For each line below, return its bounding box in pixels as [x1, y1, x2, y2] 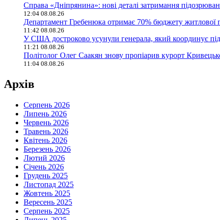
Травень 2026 [24, 127, 68, 136]
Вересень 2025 [24, 197, 72, 206]
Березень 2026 [24, 144, 71, 153]
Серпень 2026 [24, 100, 70, 109]
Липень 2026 [24, 109, 67, 118]
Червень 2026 [24, 118, 69, 127]
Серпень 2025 [24, 206, 70, 215]
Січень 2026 [24, 162, 64, 171]
